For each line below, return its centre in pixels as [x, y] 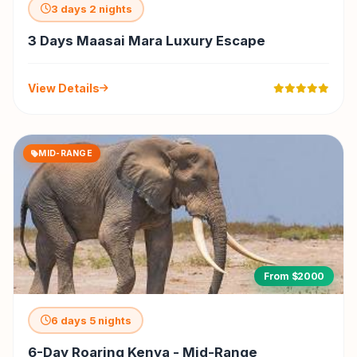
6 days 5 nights [91, 320]
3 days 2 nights [91, 9]
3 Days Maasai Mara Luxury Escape [147, 41]
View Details [64, 88]
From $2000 [294, 277]
